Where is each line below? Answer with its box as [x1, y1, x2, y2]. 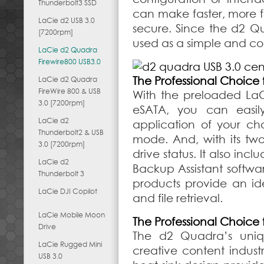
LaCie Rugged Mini [38, 240, 102, 249]
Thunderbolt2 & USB [38, 128, 104, 137]
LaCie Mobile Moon [38, 210, 105, 219]
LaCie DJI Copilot [38, 187, 97, 196]
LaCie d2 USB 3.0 [38, 16, 95, 25]
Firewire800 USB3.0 [38, 57, 101, 66]
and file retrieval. [133, 192, 223, 204]
